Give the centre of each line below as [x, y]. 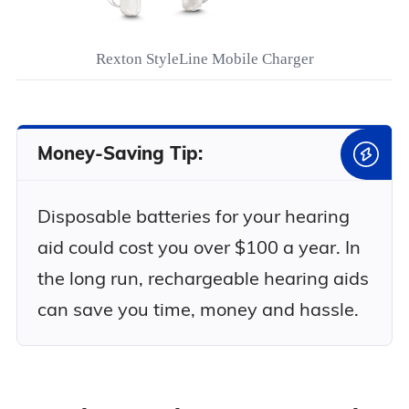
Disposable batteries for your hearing [193, 215]
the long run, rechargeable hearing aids [203, 278]
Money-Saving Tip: [120, 153]
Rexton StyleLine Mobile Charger [204, 58]
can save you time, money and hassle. [198, 309]
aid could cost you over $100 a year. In [199, 246]
